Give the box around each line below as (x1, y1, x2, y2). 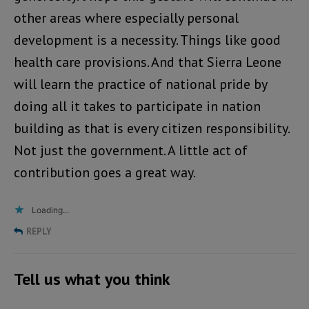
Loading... (32, 204, 69, 215)
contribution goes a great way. (14, 163, 196, 181)
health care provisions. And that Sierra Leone (14, 52, 281, 71)
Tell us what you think (14, 268, 170, 290)
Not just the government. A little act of (14, 141, 248, 159)
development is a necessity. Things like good (14, 30, 281, 49)
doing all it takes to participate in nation (14, 97, 261, 115)
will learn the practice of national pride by (14, 74, 267, 93)
